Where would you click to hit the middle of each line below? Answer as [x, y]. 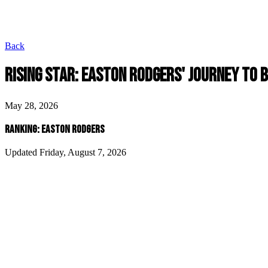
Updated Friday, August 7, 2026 [66, 153]
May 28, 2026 [31, 105]
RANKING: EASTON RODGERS [55, 129]
